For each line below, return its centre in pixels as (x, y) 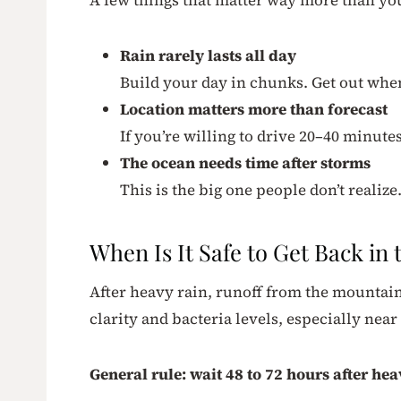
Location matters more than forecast (254, 109)
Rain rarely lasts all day (208, 55)
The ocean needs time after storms (245, 162)
